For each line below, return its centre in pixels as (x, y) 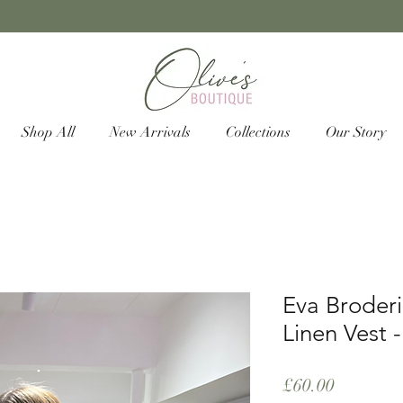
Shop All (48, 133)
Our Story (355, 133)
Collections (258, 133)
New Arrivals (150, 133)
